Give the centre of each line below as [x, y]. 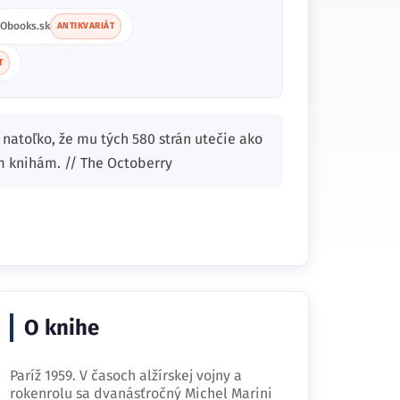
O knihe [62, 328]
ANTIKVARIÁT [85, 26]
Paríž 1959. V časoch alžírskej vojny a [126, 375]
